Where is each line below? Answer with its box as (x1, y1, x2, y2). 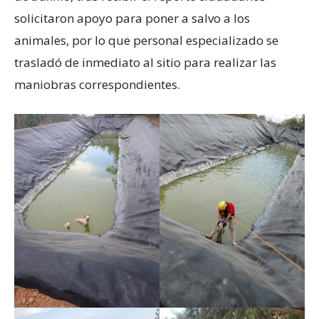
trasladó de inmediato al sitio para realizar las (14, 53, 276, 70)
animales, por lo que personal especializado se (14, 31, 278, 48)
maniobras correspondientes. (14, 75, 180, 93)
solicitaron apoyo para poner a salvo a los (14, 9, 250, 26)
